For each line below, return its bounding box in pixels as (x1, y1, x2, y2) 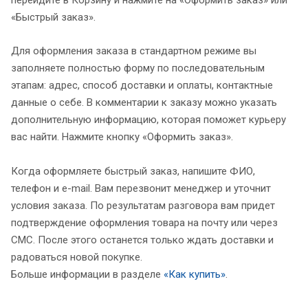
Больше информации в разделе (11, 268, 164, 281)
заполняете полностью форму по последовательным (11, 62, 265, 75)
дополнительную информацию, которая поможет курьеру (11, 113, 286, 126)
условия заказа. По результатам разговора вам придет (11, 199, 275, 212)
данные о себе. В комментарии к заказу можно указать (11, 96, 277, 109)
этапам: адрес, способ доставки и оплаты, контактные (11, 79, 273, 92)
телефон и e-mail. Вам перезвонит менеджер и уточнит (11, 182, 271, 195)
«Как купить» (164, 268, 225, 281)
